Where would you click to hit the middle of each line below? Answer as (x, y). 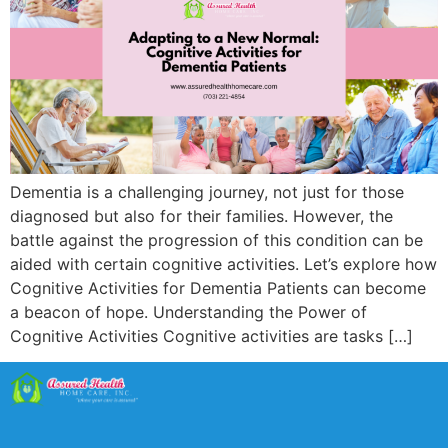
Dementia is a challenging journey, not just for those (207, 191)
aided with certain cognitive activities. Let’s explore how (223, 263)
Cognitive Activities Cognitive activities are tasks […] (211, 335)
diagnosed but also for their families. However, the (201, 215)
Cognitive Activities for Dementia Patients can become (218, 287)
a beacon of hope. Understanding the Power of (188, 311)
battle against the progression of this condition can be (216, 239)
